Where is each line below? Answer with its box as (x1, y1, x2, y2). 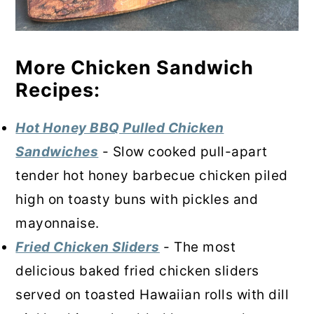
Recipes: (15, 78, 101, 102)
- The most (159, 238, 236, 255)
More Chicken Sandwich (15, 55, 254, 79)
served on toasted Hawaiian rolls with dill (15, 286, 289, 303)
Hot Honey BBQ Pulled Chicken (15, 119, 224, 136)
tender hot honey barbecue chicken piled (15, 167, 288, 184)
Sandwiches (15, 143, 99, 160)
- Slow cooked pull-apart (98, 143, 268, 160)
